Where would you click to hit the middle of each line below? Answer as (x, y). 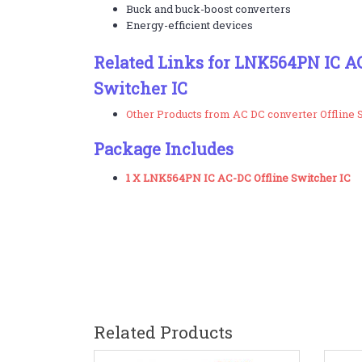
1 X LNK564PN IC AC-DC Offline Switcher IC (238, 178)
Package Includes (163, 149)
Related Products (163, 332)
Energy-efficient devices (189, 25)
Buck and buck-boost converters (208, 9)
